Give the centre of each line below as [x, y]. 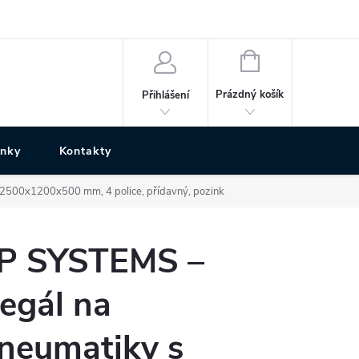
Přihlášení [165, 95]
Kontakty [85, 151]
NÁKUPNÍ [281, 59]
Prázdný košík [250, 95]
